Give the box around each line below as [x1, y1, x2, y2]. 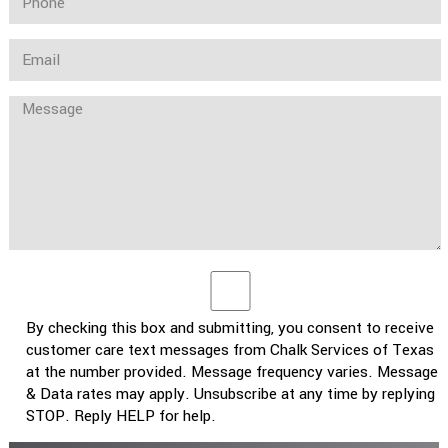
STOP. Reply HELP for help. [25, 404, 216, 427]
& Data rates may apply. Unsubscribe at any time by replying [25, 382, 435, 405]
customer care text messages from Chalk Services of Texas [25, 338, 434, 361]
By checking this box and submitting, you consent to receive [25, 316, 434, 339]
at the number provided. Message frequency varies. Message [25, 360, 438, 383]
